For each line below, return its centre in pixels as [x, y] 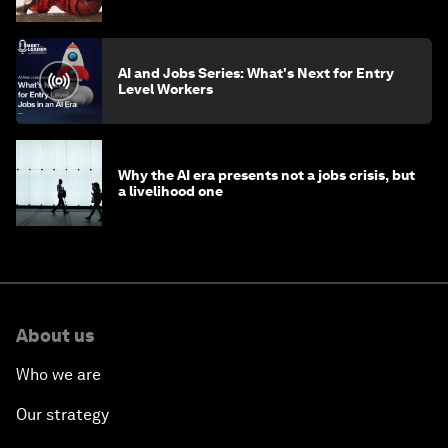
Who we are [58, 374]
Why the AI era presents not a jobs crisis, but [266, 175]
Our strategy [62, 414]
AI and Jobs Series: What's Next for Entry [256, 73]
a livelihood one [170, 191]
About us [55, 335]
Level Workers [165, 89]
